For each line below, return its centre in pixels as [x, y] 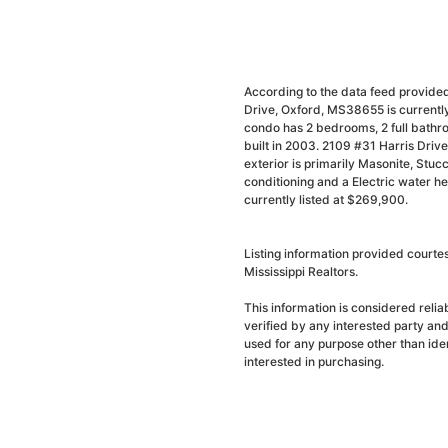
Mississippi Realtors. [301, 271]
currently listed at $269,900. [326, 199]
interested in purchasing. [314, 361]
